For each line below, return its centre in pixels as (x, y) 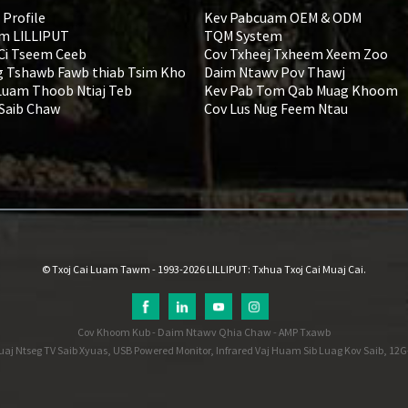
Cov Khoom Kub (114, 332)
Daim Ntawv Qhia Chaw (214, 332)
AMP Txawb (305, 332)
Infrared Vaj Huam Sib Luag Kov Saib (299, 351)
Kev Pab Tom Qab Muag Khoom (301, 90)
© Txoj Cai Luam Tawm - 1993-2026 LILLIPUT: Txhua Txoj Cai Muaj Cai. (204, 269)
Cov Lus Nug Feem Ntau (276, 108)
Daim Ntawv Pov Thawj (275, 71)
